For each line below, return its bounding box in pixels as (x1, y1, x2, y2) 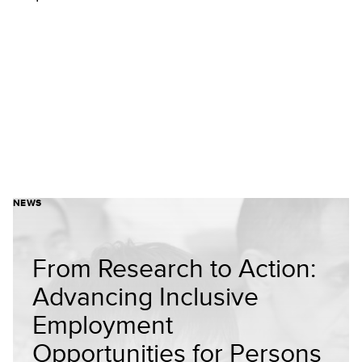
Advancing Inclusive (32, 277, 259, 314)
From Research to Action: (32, 249, 316, 286)
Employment (32, 305, 173, 343)
